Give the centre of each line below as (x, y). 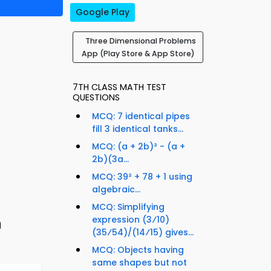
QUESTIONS (96, 98)
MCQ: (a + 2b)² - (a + (139, 147)
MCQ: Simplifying (128, 207)
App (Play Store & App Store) (138, 54)
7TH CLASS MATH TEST (119, 87)
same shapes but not (139, 263)
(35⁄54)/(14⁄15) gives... (143, 233)
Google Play (103, 12)
